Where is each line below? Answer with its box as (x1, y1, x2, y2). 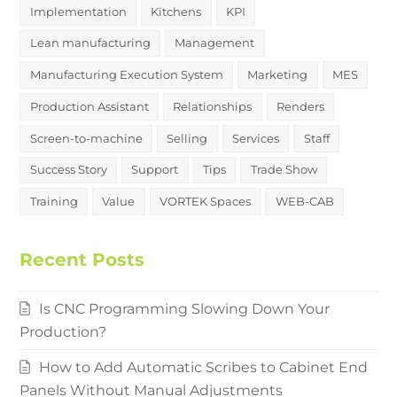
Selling (167, 130, 208, 145)
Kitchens (151, 4, 202, 19)
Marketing (247, 67, 308, 82)
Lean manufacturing (29, 35, 151, 51)
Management (175, 35, 255, 51)
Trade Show (250, 162, 317, 177)
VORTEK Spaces (160, 194, 252, 209)
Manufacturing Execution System (29, 67, 223, 82)
